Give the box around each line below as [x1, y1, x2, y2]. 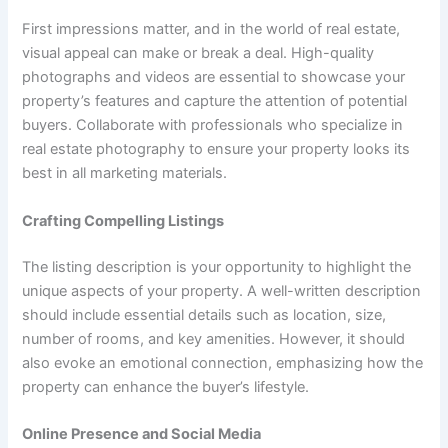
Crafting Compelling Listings [22, 211, 225, 230]
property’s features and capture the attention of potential [22, 92, 408, 111]
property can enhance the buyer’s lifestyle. [22, 377, 310, 396]
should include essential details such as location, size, [22, 305, 387, 324]
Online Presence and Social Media [22, 424, 262, 443]
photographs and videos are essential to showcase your [22, 68, 406, 87]
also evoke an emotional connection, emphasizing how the [22, 353, 424, 372]
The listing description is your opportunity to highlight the [22, 257, 412, 276]
